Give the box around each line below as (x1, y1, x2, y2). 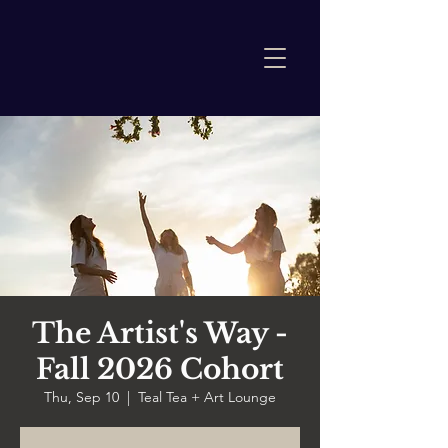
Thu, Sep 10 (44, 388, 119, 406)
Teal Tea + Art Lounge (138, 388, 276, 406)
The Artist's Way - (32, 316, 288, 351)
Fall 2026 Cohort (36, 352, 284, 387)
